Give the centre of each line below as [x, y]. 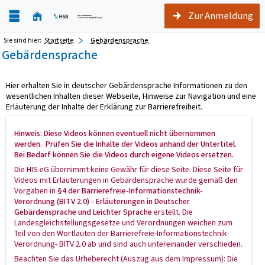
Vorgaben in [35, 190]
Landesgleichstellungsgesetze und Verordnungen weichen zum [123, 222]
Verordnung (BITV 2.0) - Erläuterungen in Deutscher [102, 201]
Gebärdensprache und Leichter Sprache [84, 212]
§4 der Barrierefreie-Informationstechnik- [129, 190]
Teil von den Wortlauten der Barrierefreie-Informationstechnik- [122, 233]
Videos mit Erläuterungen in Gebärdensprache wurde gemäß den [126, 180]
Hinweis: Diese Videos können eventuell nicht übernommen [115, 133]
